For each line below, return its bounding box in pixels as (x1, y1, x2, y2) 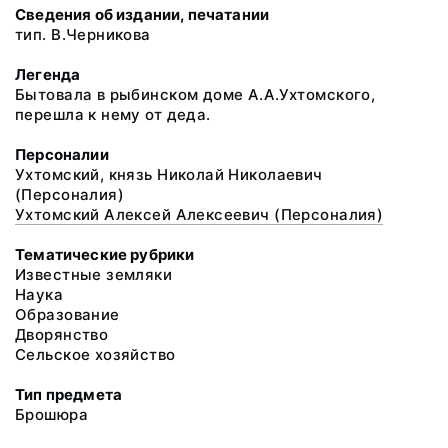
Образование (15, 305, 120, 324)
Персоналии (15, 145, 109, 164)
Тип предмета (15, 385, 123, 404)
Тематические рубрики (15, 245, 195, 264)
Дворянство (15, 325, 109, 344)
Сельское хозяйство (15, 345, 176, 364)
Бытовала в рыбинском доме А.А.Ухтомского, (15, 85, 376, 104)
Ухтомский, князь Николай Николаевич (15, 165, 323, 184)
